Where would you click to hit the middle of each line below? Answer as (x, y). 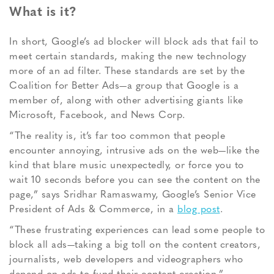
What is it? (43, 13)
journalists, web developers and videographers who (126, 260)
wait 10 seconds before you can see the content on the (135, 181)
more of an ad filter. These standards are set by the (127, 72)
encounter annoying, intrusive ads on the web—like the (135, 151)
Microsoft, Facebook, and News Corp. (97, 116)
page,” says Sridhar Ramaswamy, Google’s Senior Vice (133, 195)
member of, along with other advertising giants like (126, 101)
